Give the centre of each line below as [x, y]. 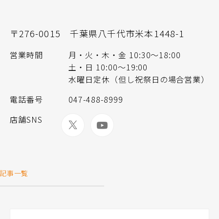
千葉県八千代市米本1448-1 [127, 33]
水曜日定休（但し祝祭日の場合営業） [139, 79]
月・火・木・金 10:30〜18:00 [125, 55]
